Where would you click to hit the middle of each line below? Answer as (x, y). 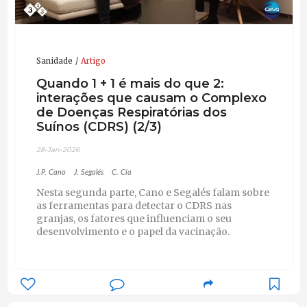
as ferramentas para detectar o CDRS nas (134, 205)
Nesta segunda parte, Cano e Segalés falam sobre (152, 192)
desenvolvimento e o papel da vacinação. (133, 231)
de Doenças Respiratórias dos (131, 112)
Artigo (93, 61)
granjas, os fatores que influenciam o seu (134, 218)
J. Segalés (88, 172)
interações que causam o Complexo (151, 98)
